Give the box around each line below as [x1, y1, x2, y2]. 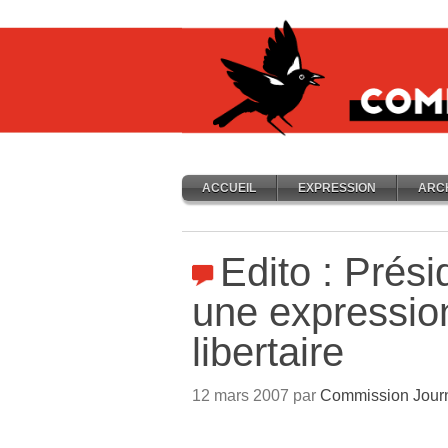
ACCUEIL [202, 181, 256, 195]
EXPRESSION [298, 181, 376, 195]
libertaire [192, 330, 344, 374]
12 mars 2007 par [192, 387, 320, 404]
